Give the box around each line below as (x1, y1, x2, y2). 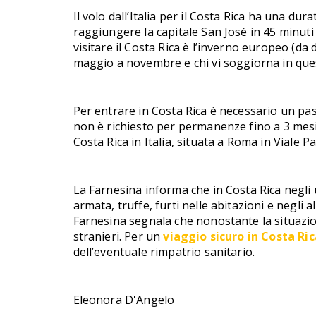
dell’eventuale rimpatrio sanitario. (73, 244, 255, 260)
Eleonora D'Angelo (73, 292, 175, 308)
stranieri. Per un (73, 229, 164, 244)
